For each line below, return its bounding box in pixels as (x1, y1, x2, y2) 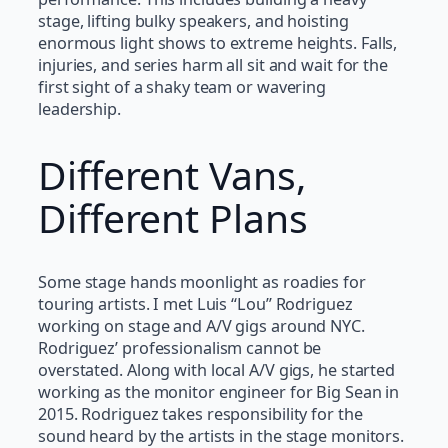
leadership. (38, 98, 121, 121)
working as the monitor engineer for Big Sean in (38, 381, 400, 404)
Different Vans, (38, 147, 306, 201)
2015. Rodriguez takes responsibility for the (38, 403, 363, 426)
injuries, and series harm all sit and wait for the (38, 54, 388, 77)
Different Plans (38, 190, 308, 244)
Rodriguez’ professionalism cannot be (38, 337, 322, 360)
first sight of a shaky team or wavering (38, 76, 327, 99)
